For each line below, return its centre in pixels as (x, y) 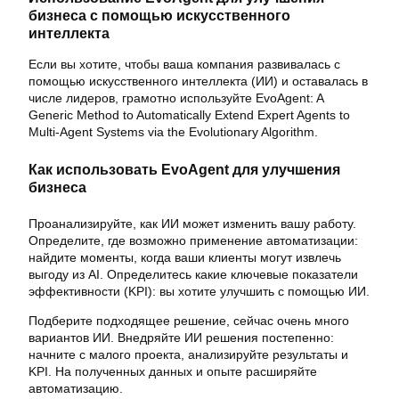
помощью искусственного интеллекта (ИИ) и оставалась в (198, 81)
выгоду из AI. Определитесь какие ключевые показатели (193, 274)
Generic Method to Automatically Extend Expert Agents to (189, 115)
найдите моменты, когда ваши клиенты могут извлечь (185, 257)
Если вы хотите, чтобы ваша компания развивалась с (184, 65)
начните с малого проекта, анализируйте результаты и (188, 355)
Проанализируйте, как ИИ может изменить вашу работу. (192, 224)
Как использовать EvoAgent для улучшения (184, 170)
